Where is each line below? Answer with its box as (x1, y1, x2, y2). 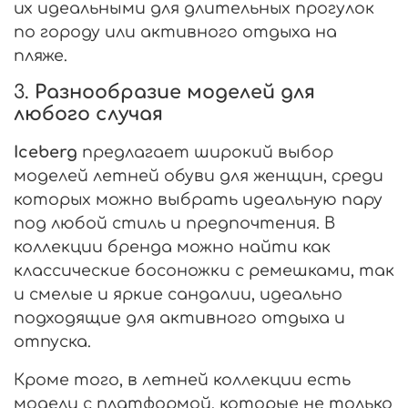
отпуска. (14, 331, 91, 351)
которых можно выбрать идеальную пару (14, 189, 382, 209)
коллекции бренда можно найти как (14, 237, 331, 256)
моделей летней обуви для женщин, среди (14, 166, 383, 185)
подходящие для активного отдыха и (14, 308, 345, 327)
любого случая (14, 103, 163, 125)
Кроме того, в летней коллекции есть (14, 370, 351, 389)
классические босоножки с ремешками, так (14, 260, 394, 280)
